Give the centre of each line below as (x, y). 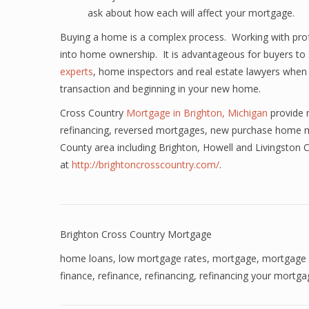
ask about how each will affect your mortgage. (191, 13)
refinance (119, 276)
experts (77, 71)
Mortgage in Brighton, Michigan (198, 113)
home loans (87, 258)
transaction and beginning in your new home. (160, 89)
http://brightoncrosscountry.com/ (146, 165)
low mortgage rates (163, 258)
